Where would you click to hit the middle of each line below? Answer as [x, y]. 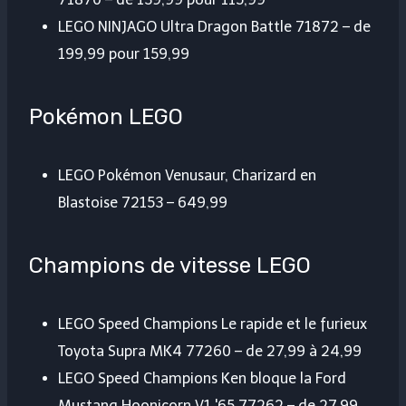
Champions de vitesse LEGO [170, 266]
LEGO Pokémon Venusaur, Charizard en [187, 176]
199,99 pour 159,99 [124, 54]
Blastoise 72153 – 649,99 [143, 203]
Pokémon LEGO [106, 117]
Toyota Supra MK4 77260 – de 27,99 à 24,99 [210, 352]
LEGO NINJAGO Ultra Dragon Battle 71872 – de [214, 27]
